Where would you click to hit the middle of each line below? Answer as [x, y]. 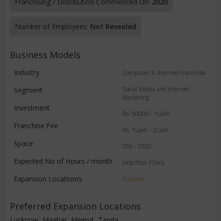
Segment [28, 90]
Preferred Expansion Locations [75, 206]
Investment [32, 108]
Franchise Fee [36, 126]
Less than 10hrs [143, 163]
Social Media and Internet [156, 89]
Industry [27, 72]
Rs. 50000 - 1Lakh [146, 114]
